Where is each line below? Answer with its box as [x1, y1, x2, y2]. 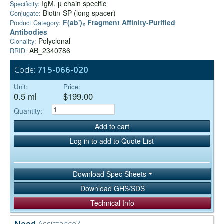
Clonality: [10, 37, 36, 46]
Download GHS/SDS [80, 183, 145, 194]
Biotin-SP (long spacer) [41, 8, 116, 18]
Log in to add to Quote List [70, 135, 154, 146]
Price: [63, 82, 80, 92]
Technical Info [90, 198, 134, 208]
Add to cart [94, 121, 129, 131]
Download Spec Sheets [72, 168, 148, 179]
